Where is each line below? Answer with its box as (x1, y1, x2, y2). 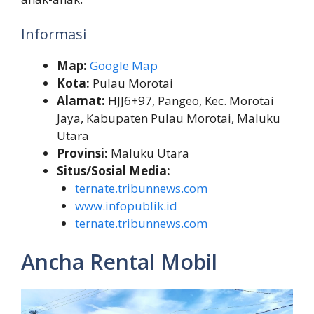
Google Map (90, 57, 158, 74)
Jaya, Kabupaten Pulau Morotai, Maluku (57, 109, 280, 126)
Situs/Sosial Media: (57, 162, 170, 179)
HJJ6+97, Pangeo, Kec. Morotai (105, 92, 274, 109)
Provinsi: (57, 144, 108, 161)
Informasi (21, 24, 86, 43)
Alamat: (57, 92, 105, 109)
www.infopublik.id (74, 197, 177, 214)
